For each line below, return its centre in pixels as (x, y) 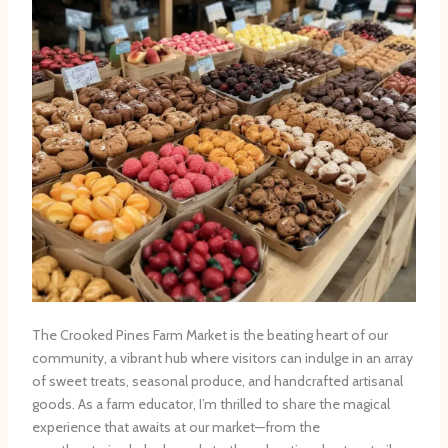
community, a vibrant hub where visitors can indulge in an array (222, 358)
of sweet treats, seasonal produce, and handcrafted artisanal (217, 381)
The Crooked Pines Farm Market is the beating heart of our (209, 335)
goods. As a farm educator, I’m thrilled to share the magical (210, 404)
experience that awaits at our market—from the (175, 427)
